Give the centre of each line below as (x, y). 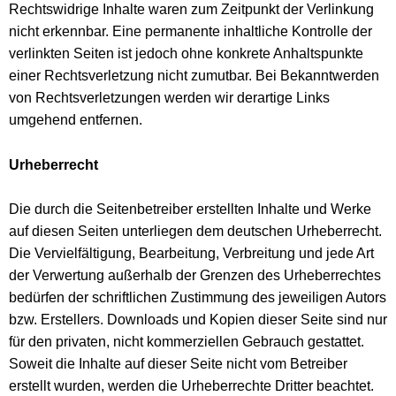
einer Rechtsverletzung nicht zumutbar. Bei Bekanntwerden (194, 76)
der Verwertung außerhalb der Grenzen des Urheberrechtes (195, 276)
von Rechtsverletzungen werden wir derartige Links (169, 98)
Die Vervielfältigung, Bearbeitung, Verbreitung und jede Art (191, 254)
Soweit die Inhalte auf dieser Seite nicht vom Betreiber (178, 364)
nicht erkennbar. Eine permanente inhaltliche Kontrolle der (190, 32)
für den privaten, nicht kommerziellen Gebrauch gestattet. (187, 342)
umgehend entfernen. (76, 120)
